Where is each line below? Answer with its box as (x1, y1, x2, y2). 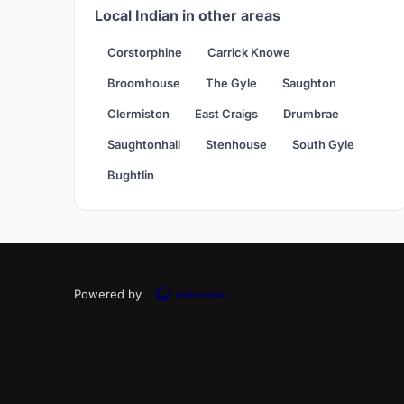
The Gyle (206, 76, 257, 91)
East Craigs (195, 106, 258, 122)
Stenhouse (206, 137, 267, 152)
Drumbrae (283, 106, 339, 122)
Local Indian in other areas (95, 6, 280, 25)
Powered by (74, 287, 142, 302)
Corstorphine (107, 45, 182, 60)
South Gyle (292, 137, 354, 152)
